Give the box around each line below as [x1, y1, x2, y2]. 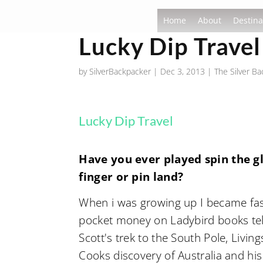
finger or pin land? [79, 169, 184, 184]
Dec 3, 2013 [160, 66, 205, 77]
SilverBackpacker [89, 66, 151, 77]
